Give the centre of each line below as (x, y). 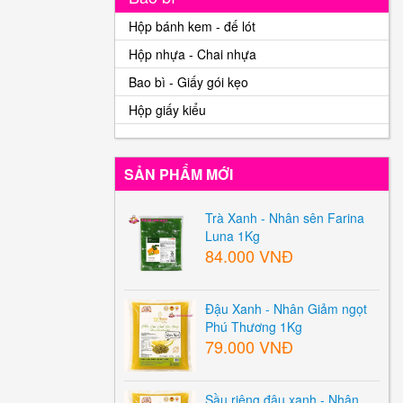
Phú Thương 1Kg (254, 327)
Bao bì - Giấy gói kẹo (188, 82)
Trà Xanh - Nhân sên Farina (285, 218)
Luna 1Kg (233, 236)
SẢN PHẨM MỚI (179, 174)
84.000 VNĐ (249, 255)
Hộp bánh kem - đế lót (192, 26)
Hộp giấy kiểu (167, 110)
